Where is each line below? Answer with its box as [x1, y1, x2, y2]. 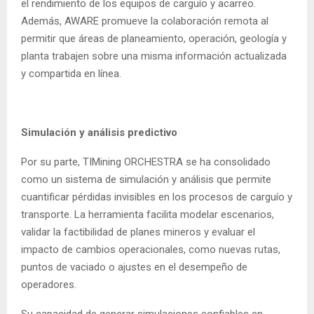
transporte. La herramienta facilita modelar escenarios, [21, 207, 274, 221]
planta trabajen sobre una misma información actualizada [21, 49, 287, 62]
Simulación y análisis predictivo [21, 125, 177, 139]
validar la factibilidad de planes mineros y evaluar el [21, 225, 255, 238]
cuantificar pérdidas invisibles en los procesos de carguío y [21, 190, 292, 203]
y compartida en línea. [21, 67, 121, 80]
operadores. [21, 278, 76, 291]
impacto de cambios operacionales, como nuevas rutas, [21, 243, 280, 256]
